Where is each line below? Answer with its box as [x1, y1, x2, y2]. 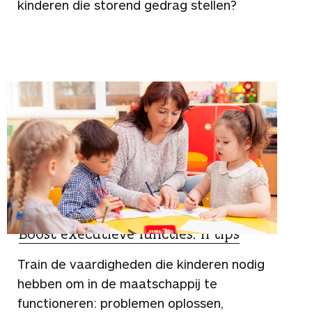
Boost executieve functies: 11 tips [19, 224, 240, 243]
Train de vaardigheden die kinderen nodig [17, 256, 265, 272]
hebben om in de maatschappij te [17, 275, 217, 291]
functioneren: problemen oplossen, [17, 295, 224, 311]
